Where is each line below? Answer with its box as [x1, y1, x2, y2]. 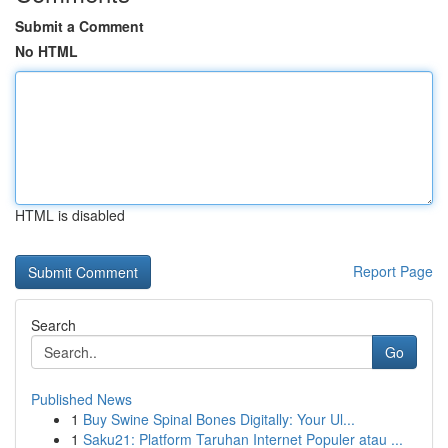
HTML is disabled [15, 205, 125, 225]
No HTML [15, 41, 78, 61]
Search [31, 315, 76, 335]
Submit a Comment [15, 16, 144, 36]
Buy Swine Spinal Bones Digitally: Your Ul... [83, 409, 355, 429]
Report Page [353, 261, 433, 281]
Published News [31, 389, 132, 409]
